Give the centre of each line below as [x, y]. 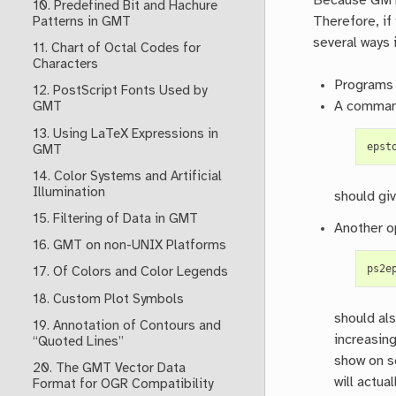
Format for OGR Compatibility [122, 385]
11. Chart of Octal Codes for [116, 49]
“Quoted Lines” [78, 342]
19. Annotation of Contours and [126, 326]
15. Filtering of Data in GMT [115, 220]
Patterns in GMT [81, 22]
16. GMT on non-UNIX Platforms [129, 246]
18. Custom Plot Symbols [108, 299]
